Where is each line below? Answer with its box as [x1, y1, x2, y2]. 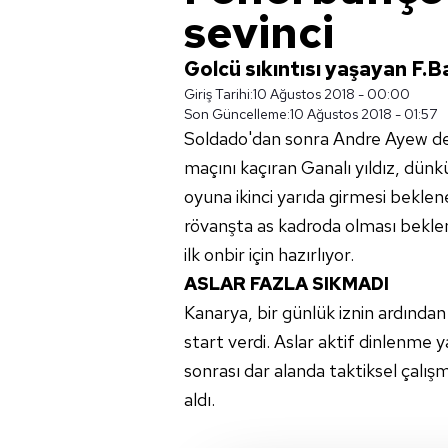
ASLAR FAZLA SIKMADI [184, 272, 389, 295]
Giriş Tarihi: [184, 85, 253, 103]
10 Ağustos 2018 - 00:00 [253, 85, 410, 103]
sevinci [184, 3, 334, 61]
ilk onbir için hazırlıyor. [184, 243, 354, 266]
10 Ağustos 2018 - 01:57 [290, 105, 437, 123]
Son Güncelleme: [184, 105, 290, 123]
